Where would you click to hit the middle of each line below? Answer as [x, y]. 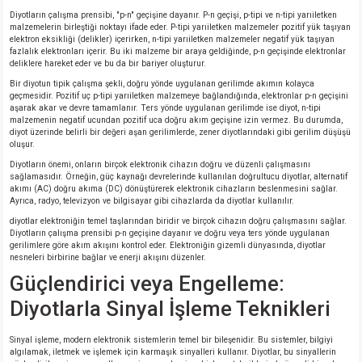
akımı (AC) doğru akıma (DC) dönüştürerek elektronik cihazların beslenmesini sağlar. [174, 189]
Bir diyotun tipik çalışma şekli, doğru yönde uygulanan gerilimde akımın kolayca [162, 84]
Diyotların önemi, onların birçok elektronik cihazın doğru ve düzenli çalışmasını [160, 164]
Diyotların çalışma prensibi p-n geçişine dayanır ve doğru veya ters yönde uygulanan [170, 233]
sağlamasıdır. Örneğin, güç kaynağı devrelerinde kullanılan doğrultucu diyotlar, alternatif [179, 177]
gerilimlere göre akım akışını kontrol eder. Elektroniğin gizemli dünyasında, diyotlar [168, 245]
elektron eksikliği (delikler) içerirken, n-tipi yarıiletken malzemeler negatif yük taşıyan [172, 39]
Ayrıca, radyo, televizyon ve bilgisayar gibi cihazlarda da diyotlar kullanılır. [152, 201]
